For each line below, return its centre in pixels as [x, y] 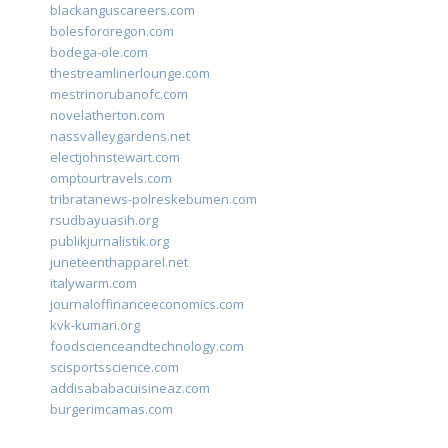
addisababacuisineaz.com [130, 388]
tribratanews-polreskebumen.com [153, 199]
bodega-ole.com [99, 52]
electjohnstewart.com [115, 157]
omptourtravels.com [111, 178]
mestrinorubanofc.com [119, 94]
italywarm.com [93, 283]
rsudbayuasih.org [104, 220]
